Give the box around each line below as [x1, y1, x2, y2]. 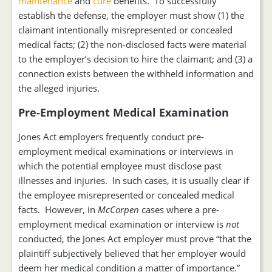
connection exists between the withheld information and [18, 67, 254, 80]
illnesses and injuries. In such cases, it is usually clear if [18, 174, 249, 186]
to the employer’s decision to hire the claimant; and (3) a [18, 53, 253, 65]
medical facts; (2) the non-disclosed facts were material [18, 38, 246, 50]
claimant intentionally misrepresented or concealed [18, 24, 233, 36]
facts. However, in [18, 203, 98, 216]
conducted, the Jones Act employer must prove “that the [18, 233, 251, 245]
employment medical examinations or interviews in [18, 145, 233, 157]
